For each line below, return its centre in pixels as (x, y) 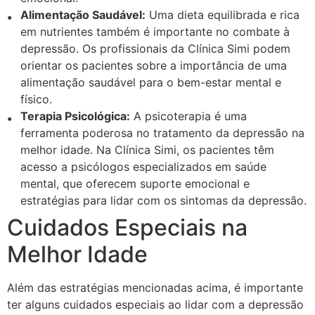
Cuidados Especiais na (127, 228)
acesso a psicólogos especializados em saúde (144, 167)
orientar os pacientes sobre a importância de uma (154, 66)
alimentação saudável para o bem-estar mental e (151, 83)
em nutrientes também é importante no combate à (155, 32)
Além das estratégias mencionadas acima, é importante (155, 288)
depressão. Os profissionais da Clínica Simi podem (156, 49)
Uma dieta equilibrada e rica (223, 15)
